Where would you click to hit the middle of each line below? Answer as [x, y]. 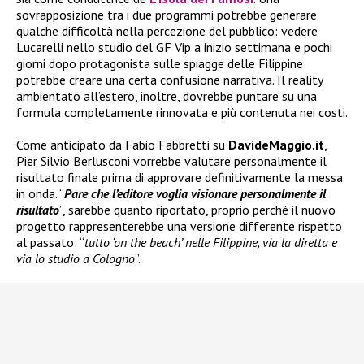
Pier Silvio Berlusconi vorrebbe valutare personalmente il [171, 161]
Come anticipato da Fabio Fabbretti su [122, 145]
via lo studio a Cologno [76, 259]
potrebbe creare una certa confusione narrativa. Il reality [169, 80]
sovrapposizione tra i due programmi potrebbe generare [167, 15]
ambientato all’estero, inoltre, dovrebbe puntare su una [167, 96]
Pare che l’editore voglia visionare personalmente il [195, 194]
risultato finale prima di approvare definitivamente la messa [180, 178]
